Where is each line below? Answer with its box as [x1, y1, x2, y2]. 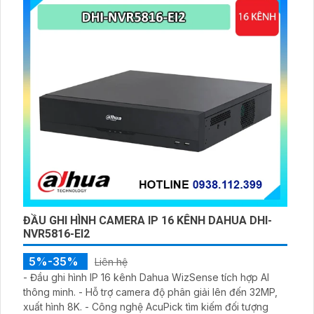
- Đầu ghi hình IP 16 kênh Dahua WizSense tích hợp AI [23, 271, 269, 284]
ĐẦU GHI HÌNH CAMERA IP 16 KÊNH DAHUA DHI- [23, 214, 272, 228]
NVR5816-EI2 [23, 227, 90, 241]
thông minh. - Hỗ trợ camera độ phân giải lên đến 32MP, [23, 286, 278, 299]
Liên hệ [95, 256, 128, 268]
